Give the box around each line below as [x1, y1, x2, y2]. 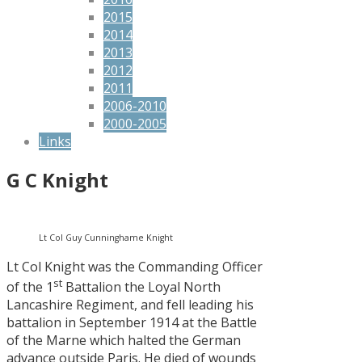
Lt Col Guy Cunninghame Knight [39, 231, 173, 243]
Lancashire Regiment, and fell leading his [6, 296, 254, 314]
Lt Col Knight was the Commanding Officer [6, 257, 263, 276]
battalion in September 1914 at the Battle [6, 314, 257, 332]
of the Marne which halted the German [6, 331, 241, 350]
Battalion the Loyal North [62, 278, 221, 297]
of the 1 [6, 278, 53, 297]
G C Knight [6, 166, 108, 193]
